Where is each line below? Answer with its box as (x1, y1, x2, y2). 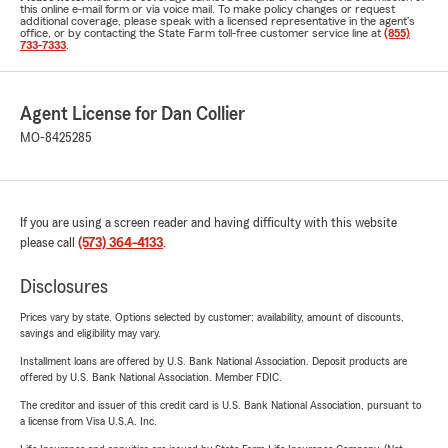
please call (20, 236, 78, 250)
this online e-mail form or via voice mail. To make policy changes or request (20, 3, 395, 15)
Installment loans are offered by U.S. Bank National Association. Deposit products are (20, 355, 407, 367)
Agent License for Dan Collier (20, 104, 245, 124)
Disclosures (20, 277, 108, 297)
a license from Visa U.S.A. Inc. (20, 415, 157, 427)
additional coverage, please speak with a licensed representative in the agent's (20, 15, 415, 27)
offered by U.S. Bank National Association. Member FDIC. (20, 371, 282, 383)
